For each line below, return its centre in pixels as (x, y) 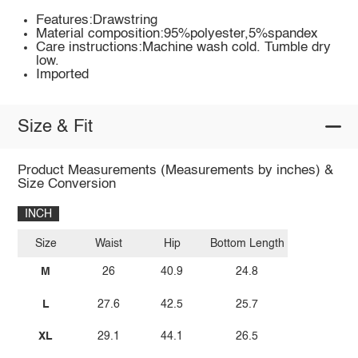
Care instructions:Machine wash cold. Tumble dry (184, 48)
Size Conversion (66, 185)
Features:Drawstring (97, 21)
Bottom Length (247, 243)
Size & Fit (55, 127)
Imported (63, 75)
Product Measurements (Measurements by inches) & (175, 171)
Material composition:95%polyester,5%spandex (177, 34)
